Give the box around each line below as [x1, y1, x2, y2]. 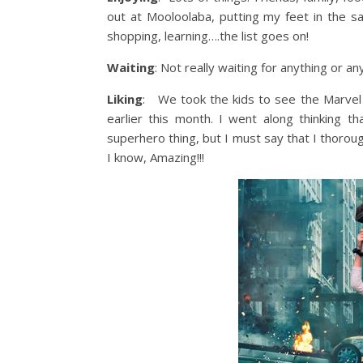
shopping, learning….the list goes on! [107, 28, 309, 44]
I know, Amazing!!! [107, 149, 204, 165]
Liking [107, 91, 143, 107]
